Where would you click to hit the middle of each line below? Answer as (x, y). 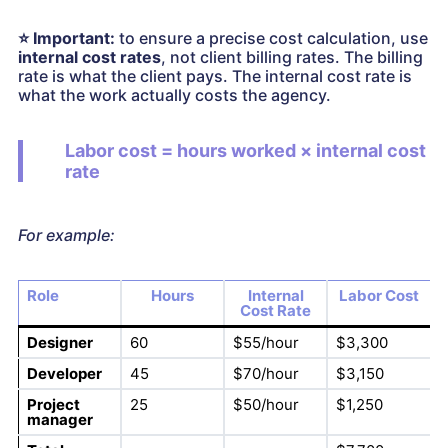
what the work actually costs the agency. (174, 95)
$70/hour (265, 374)
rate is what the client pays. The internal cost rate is (215, 76)
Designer (59, 343)
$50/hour (265, 405)
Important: (72, 38)
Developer (64, 374)
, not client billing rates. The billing (292, 57)
